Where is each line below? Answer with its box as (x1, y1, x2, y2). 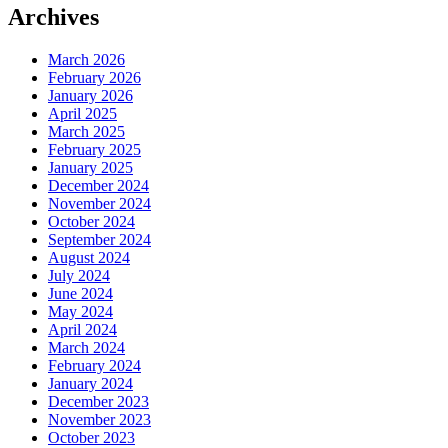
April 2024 (48, 320, 117, 338)
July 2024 (48, 266, 110, 284)
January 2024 (48, 374, 133, 392)
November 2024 (48, 194, 151, 212)
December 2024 (48, 176, 149, 194)
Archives (8, 3, 99, 30)
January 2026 (48, 86, 133, 104)
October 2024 (48, 212, 135, 230)
